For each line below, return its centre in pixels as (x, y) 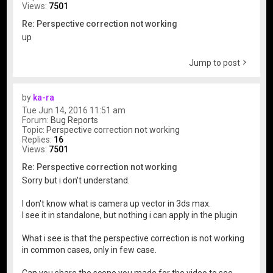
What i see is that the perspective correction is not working (133, 239)
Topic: (34, 129)
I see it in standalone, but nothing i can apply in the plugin (130, 215)
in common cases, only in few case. (90, 250)
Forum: (37, 120)
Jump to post (214, 62)
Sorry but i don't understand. (76, 181)
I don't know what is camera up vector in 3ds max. (117, 204)
